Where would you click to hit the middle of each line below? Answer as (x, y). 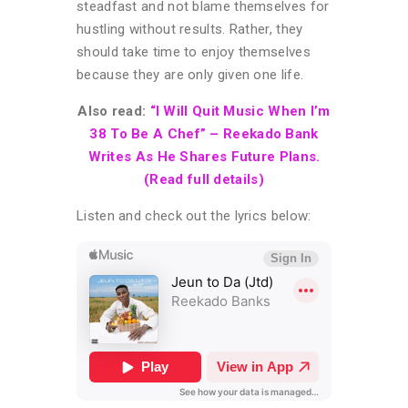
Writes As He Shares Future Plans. (204, 156)
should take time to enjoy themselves (194, 51)
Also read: (114, 111)
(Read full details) (204, 179)
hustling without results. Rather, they (190, 29)
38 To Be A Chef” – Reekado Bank (204, 133)
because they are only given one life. (190, 74)
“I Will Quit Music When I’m (240, 111)
